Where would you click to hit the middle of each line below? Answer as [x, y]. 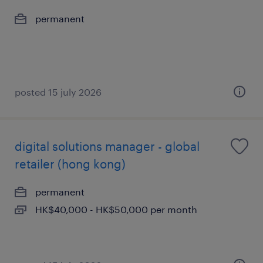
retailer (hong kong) [70, 164]
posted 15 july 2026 [58, 92]
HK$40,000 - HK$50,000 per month [116, 209]
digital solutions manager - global [107, 146]
